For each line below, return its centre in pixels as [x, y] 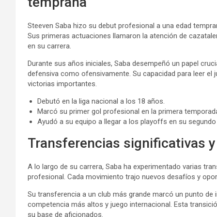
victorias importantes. [62, 84]
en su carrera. [49, 46]
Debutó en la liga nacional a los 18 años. [101, 101]
